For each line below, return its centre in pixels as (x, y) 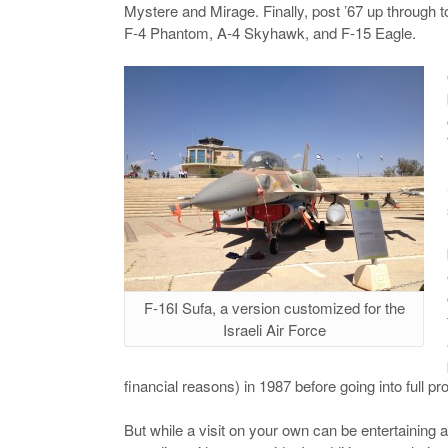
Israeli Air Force (274, 329)
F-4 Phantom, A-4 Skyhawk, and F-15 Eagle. (270, 32)
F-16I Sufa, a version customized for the (274, 307)
